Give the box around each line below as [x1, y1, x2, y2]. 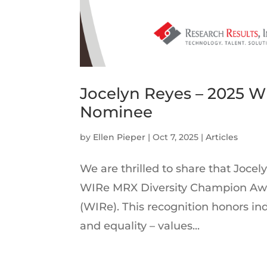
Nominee [80, 102, 153, 122]
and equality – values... [80, 219, 200, 232]
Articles [206, 131, 238, 142]
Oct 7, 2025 [153, 131, 199, 142]
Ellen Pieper [93, 131, 146, 142]
